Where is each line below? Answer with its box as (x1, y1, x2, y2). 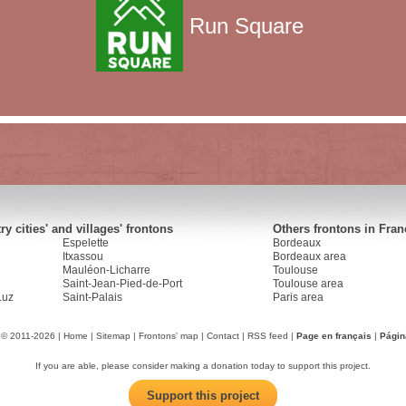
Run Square (183, 14, 310, 39)
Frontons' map (138, 331, 198, 341)
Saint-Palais (63, 291, 122, 304)
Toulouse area (273, 277, 343, 290)
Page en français (295, 331, 372, 341)
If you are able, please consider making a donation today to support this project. (35, 361, 371, 371)
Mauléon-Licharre (63, 264, 150, 276)
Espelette (63, 237, 109, 249)
